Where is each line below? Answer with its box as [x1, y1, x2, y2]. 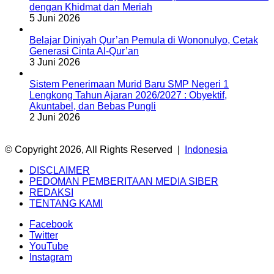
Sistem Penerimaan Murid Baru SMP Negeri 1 [29, 79, 229, 90]
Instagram [29, 252, 72, 263]
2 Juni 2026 [29, 112, 80, 123]
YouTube [29, 241, 68, 252]
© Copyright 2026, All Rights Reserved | [5, 144, 185, 155]
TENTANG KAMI [29, 198, 103, 209]
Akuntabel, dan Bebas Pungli [29, 101, 156, 112]
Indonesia [185, 144, 228, 155]
